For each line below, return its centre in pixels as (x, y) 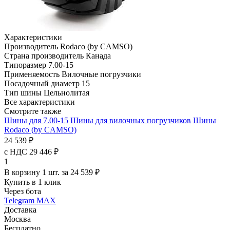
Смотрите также (33, 111)
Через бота (23, 191)
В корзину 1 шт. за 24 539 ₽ (52, 172)
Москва (17, 219)
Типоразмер (26, 65)
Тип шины (24, 92)
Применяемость (33, 74)
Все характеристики (40, 102)
